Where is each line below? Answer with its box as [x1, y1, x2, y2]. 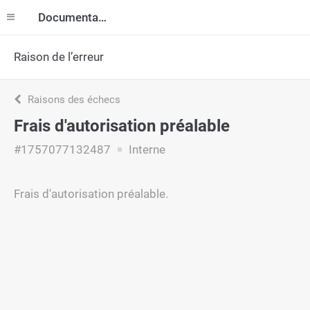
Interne [126, 143, 165, 156]
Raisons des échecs [25, 93, 120, 106]
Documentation [98, 10, 107, 24]
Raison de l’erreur [14, 50, 104, 64]
